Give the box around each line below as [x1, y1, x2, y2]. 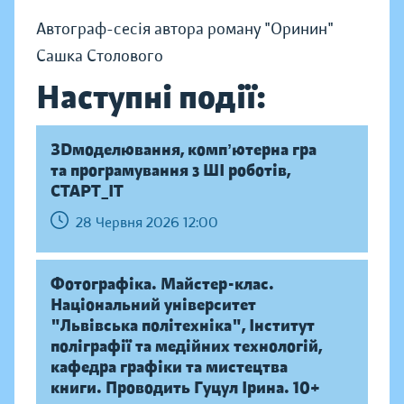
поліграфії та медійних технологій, [50, 336, 322, 356]
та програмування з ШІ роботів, [50, 161, 290, 180]
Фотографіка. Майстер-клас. [50, 274, 274, 294]
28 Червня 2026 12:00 [76, 213, 218, 232]
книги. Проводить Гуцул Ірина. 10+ [50, 378, 320, 398]
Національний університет [50, 295, 256, 315]
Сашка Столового [36, 46, 163, 66]
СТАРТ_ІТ [50, 181, 124, 201]
